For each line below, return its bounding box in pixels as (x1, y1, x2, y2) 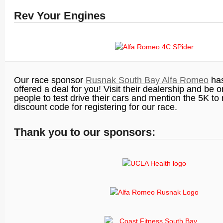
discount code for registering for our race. (14, 102, 177, 112)
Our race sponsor (14, 75, 86, 85)
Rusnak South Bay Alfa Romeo (86, 75, 209, 85)
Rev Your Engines (14, 9, 106, 22)
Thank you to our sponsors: (14, 126, 155, 138)
